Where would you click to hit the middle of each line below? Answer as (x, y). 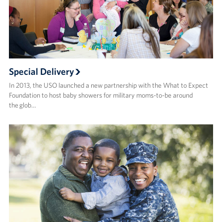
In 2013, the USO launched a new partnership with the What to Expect (108, 85)
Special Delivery (41, 72)
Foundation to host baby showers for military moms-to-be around (101, 95)
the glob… (22, 105)
